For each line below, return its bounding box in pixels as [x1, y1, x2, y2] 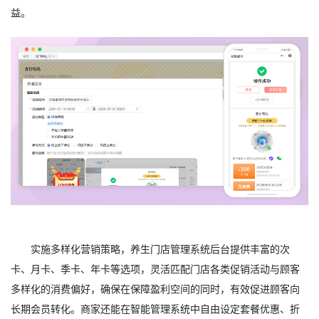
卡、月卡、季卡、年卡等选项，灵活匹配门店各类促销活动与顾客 [11, 262, 300, 276]
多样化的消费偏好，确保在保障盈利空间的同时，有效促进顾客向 [11, 282, 300, 296]
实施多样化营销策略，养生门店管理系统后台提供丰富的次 [31, 242, 291, 256]
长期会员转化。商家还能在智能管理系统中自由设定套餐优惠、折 [11, 302, 300, 316]
